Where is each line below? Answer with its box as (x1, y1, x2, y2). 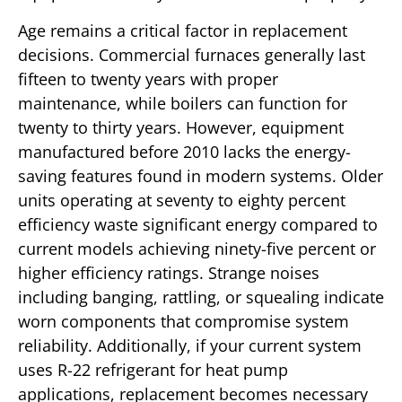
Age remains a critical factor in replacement (18, 19, 347, 41)
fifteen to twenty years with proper (18, 67, 278, 90)
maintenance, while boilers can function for (18, 92, 347, 114)
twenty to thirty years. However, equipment (18, 116, 344, 138)
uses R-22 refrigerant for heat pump (18, 358, 288, 380)
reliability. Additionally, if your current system (18, 334, 362, 356)
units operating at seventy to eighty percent (18, 188, 345, 211)
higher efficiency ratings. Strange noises (18, 261, 319, 284)
